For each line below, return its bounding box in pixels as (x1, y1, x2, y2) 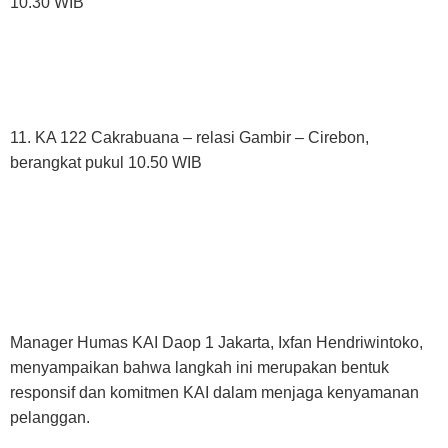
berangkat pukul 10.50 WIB (10, 153, 202, 171)
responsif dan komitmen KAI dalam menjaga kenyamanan (10, 383, 419, 401)
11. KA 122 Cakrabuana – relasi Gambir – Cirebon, (10, 128, 369, 146)
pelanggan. (10, 408, 90, 426)
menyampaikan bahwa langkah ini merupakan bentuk (10, 358, 389, 376)
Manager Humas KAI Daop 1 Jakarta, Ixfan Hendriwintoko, (10, 333, 423, 351)
